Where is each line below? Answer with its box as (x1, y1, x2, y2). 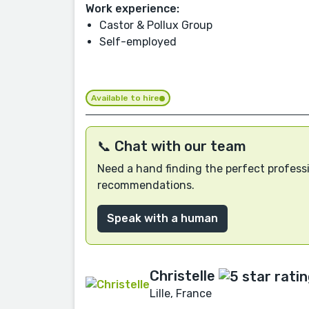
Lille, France (150, 287, 212, 301)
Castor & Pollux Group (99, 19, 212, 32)
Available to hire (91, 92, 159, 103)
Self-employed (99, 35, 177, 48)
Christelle (150, 267, 215, 284)
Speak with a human (107, 212, 218, 226)
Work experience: (86, 2, 179, 15)
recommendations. (97, 179, 195, 192)
